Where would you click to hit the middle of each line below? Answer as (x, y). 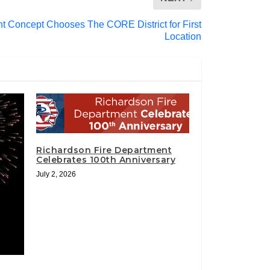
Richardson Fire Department (104, 150)
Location (183, 36)
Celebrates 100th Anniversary (106, 159)
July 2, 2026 (56, 174)
